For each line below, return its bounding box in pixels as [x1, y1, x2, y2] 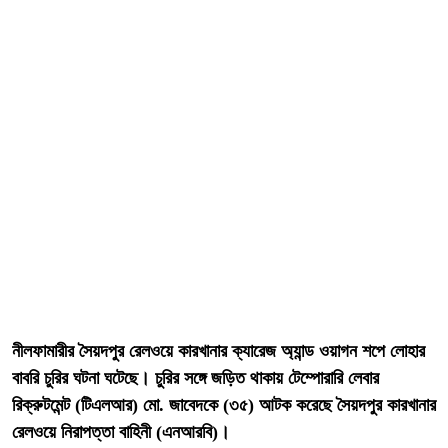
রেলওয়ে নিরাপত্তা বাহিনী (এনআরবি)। [12, 422, 230, 443]
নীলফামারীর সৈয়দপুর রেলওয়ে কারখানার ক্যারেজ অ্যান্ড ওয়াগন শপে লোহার [12, 341, 425, 362]
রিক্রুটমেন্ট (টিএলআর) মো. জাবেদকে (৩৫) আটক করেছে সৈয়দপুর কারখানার [12, 395, 436, 416]
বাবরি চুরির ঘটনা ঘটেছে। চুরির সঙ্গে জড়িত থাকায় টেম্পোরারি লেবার [12, 368, 379, 389]
